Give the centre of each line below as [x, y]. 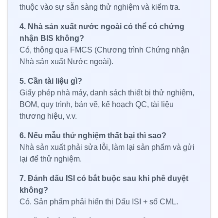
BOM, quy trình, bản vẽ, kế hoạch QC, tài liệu [97, 104]
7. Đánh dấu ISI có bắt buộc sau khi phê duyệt [104, 178]
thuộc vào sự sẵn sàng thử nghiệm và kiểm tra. [100, 7]
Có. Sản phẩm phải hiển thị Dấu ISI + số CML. [99, 201]
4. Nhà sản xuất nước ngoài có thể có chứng [102, 26]
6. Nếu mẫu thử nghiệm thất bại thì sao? [93, 135]
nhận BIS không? [52, 38]
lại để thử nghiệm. [51, 159]
